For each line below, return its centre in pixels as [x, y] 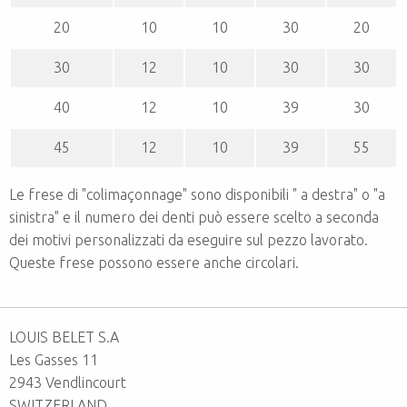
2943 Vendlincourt [68, 382]
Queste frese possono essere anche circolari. [154, 262]
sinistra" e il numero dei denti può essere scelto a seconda [194, 217]
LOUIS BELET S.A [64, 337]
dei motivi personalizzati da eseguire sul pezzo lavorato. [189, 239]
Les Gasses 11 [54, 359]
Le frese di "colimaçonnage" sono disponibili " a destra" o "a [197, 194]
